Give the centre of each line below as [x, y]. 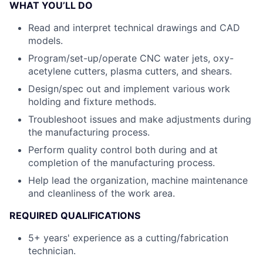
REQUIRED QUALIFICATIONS [75, 215]
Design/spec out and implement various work [129, 89]
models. [45, 41]
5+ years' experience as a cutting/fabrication [128, 238]
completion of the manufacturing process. [122, 163]
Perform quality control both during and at [123, 150]
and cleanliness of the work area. [102, 193]
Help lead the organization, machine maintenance [138, 180]
